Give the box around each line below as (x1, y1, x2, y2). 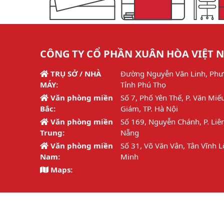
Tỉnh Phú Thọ (120, 79, 166, 90)
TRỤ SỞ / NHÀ (50, 68, 101, 79)
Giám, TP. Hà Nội (120, 103, 178, 114)
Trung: (40, 127, 64, 138)
